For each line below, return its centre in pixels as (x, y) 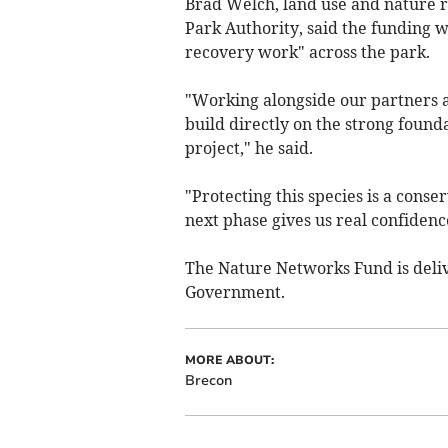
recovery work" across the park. (307, 51)
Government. (234, 291)
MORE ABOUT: (229, 359)
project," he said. (248, 147)
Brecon (208, 380)
